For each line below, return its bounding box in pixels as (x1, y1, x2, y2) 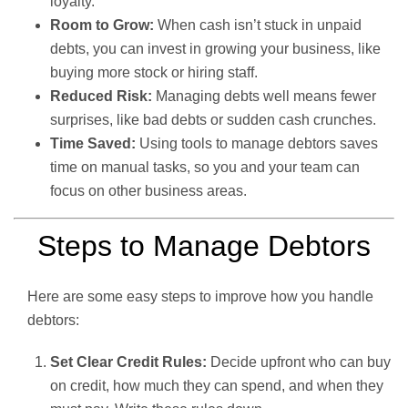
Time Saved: (50, 135, 136, 151)
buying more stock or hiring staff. (50, 64, 258, 80)
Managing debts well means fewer (152, 87, 376, 104)
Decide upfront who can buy (207, 353, 391, 370)
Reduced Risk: (50, 87, 152, 104)
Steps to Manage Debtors (36, 229, 371, 262)
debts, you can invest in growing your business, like (50, 40, 381, 56)
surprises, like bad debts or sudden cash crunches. (50, 111, 376, 127)
